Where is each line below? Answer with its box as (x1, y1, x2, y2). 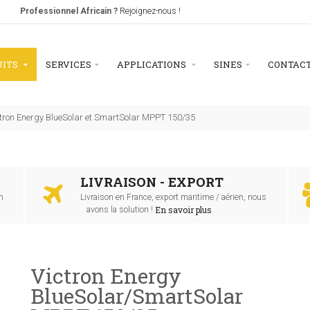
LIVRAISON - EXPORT (80, 174, 224, 190)
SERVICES (46, 57, 91, 71)
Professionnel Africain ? (20, 6, 118, 16)
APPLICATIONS (117, 57, 188, 71)
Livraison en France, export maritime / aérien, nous (80, 192, 266, 202)
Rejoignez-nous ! (120, 6, 181, 16)
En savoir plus (154, 204, 212, 215)
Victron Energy (30, 262, 181, 289)
